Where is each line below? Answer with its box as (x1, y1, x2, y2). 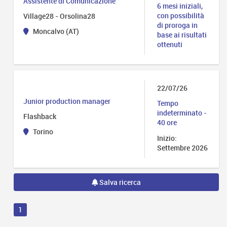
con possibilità (157, 11, 205, 21)
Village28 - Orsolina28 (23, 11, 96, 21)
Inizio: (157, 133, 177, 143)
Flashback (23, 111, 57, 121)
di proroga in (157, 20, 198, 30)
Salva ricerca (98, 177, 141, 187)
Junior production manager (23, 96, 111, 106)
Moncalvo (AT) (31, 26, 80, 36)
